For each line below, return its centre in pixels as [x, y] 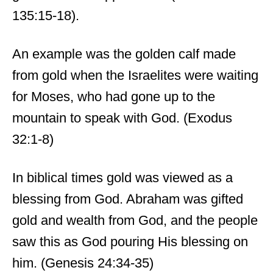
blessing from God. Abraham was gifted [128, 199]
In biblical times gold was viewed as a [122, 178]
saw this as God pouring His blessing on [130, 242]
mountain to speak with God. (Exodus [122, 118]
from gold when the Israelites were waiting [135, 75]
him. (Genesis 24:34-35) [83, 263]
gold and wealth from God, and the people [135, 220]
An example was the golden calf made [124, 54]
